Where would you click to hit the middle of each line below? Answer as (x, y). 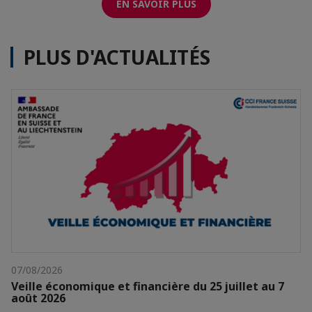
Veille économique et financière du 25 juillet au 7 (148, 287)
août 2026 (38, 298)
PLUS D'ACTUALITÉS (117, 57)
